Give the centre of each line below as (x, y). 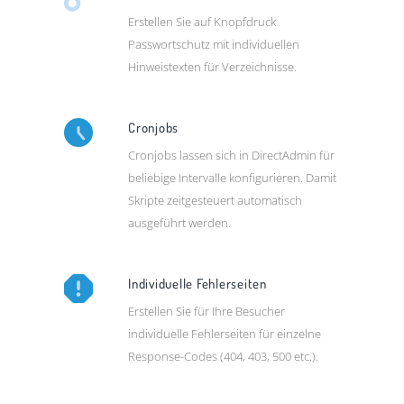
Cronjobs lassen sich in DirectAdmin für (232, 156)
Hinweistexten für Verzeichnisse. (213, 67)
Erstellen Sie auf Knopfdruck (202, 22)
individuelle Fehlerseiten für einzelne (225, 334)
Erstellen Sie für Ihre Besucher (207, 312)
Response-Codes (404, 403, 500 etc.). (224, 357)
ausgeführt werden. (180, 223)
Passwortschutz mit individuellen (214, 45)
